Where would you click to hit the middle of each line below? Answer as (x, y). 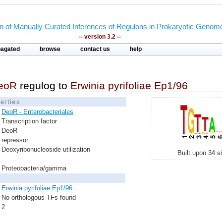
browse (50, 49)
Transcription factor (29, 121)
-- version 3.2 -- (100, 37)
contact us (95, 49)
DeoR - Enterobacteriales (37, 112)
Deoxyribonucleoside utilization (46, 149)
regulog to (44, 85)
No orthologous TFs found (39, 197)
